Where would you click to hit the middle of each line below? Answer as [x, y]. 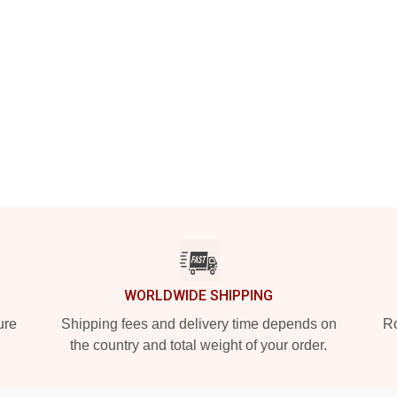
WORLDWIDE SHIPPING [198, 296]
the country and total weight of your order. [198, 345]
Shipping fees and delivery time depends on [198, 324]
